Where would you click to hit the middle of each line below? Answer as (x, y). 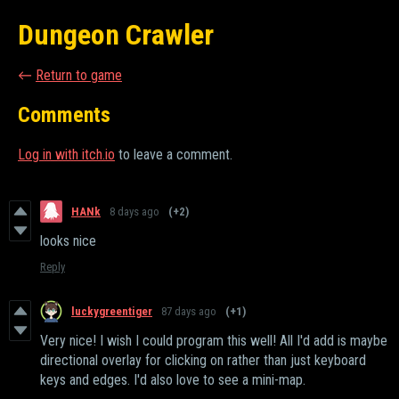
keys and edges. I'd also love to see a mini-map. (173, 380)
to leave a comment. (174, 155)
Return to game (79, 75)
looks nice (68, 241)
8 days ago (134, 212)
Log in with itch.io (66, 155)
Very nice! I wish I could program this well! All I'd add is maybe (214, 341)
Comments (64, 115)
